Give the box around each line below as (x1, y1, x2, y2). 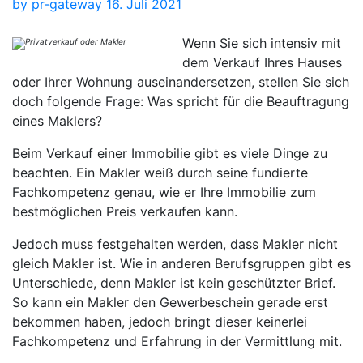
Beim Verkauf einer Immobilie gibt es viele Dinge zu (12, 144, 327, 161)
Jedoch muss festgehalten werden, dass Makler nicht (12, 235, 338, 252)
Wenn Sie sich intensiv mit (182, 34, 341, 51)
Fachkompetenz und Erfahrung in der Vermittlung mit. (12, 332, 342, 349)
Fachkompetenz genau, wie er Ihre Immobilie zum (12, 183, 316, 200)
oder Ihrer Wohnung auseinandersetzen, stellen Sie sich (12, 73, 349, 90)
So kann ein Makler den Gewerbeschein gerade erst (12, 293, 328, 310)
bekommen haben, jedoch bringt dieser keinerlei (12, 313, 307, 330)
